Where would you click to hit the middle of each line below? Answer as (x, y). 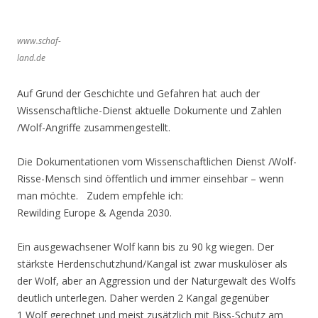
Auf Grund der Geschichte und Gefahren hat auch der (138, 93)
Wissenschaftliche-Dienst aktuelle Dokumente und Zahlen (149, 110)
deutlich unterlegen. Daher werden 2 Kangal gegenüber (143, 298)
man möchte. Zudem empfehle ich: (100, 196)
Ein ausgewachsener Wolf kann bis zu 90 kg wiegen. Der (146, 247)
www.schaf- (39, 41)
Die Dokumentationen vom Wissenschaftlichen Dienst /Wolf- (157, 161)
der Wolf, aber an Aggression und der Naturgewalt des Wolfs (157, 281)
